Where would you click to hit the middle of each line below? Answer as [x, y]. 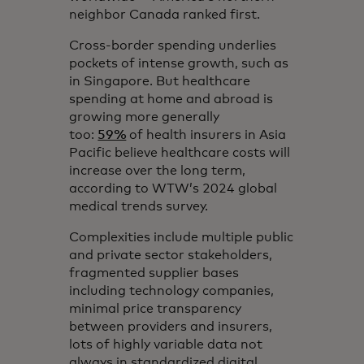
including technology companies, [172, 290]
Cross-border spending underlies [173, 45]
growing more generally [145, 117]
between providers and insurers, [171, 326]
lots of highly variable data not [166, 344]
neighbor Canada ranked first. [165, 14]
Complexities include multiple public [182, 237]
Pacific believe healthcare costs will [180, 152]
